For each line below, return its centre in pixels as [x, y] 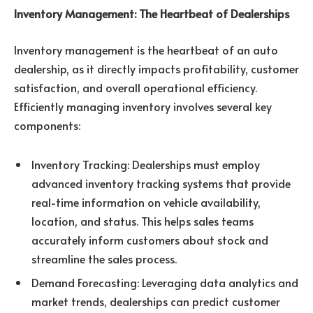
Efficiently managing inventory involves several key [143, 106]
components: [47, 125]
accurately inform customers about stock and [150, 239]
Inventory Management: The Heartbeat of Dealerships [152, 14]
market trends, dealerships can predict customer [156, 301]
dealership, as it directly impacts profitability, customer [156, 68]
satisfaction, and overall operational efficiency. [136, 87]
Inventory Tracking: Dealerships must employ [146, 164]
